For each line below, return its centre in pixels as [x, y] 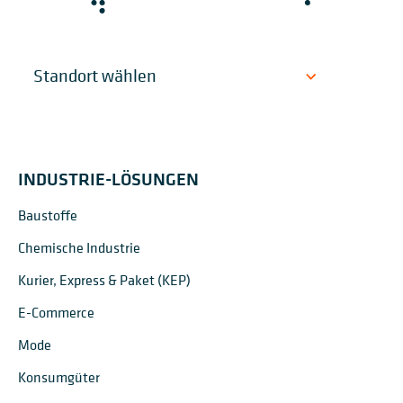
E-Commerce [56, 312]
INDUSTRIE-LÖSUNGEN [108, 179]
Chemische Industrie [79, 247]
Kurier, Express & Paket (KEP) [104, 280]
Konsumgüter [59, 377]
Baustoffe [48, 215]
